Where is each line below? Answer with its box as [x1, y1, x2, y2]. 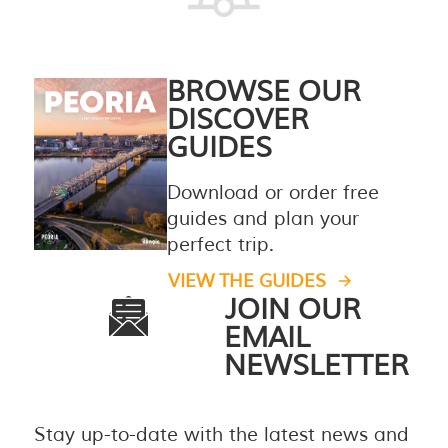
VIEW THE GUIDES [167, 269, 326, 292]
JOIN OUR [224, 291, 361, 328]
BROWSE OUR [166, 73, 361, 110]
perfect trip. [166, 232, 274, 257]
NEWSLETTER [224, 347, 409, 384]
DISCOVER [166, 101, 309, 138]
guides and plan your [166, 206, 359, 231]
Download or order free [166, 180, 379, 205]
